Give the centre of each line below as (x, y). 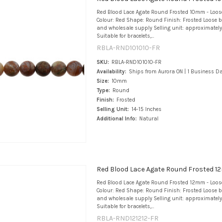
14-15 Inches (146, 110)
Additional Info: (116, 119)
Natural (149, 119)
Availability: (111, 72)
